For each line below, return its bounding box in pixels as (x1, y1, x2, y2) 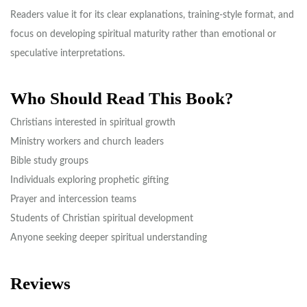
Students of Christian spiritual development (10, 214, 193, 224)
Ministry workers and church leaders (10, 137, 164, 147)
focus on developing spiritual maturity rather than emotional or (10, 29, 276, 40)
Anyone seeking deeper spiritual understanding (10, 233, 207, 243)
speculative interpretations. (10, 49, 125, 59)
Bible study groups (10, 156, 88, 167)
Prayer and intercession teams (10, 195, 136, 205)
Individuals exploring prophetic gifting (10, 175, 169, 186)
